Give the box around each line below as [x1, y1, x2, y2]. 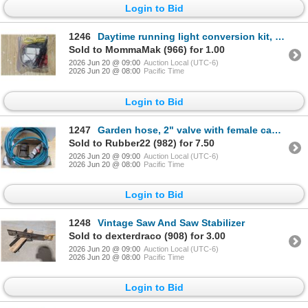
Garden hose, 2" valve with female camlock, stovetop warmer [98, 124, 272, 135]
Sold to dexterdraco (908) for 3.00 [69, 230, 225, 242]
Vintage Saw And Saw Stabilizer [98, 217, 245, 229]
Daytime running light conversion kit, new [98, 31, 275, 43]
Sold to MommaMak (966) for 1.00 [69, 44, 225, 56]
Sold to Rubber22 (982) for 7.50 [69, 137, 214, 148]
